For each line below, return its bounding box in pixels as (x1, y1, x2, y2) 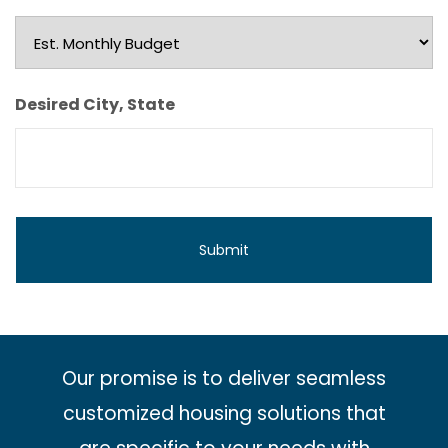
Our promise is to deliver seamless (62, 364, 386, 392)
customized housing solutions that (62, 399, 386, 427)
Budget (14, 83, 78, 107)
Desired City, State (15, 92, 175, 116)
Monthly (14, 53, 85, 77)
